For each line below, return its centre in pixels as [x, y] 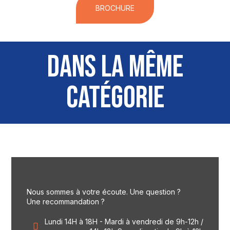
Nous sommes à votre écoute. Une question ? [104, 192]
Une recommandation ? [66, 202]
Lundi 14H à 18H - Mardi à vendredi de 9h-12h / [124, 222]
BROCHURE [115, 8]
